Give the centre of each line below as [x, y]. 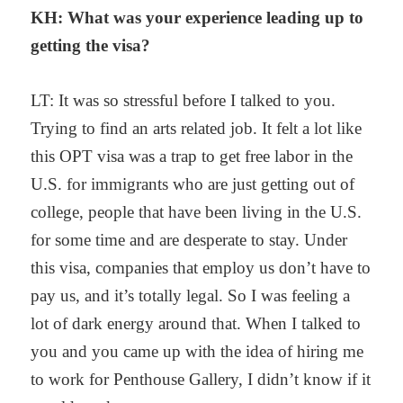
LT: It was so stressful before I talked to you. [184, 101]
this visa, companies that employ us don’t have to [201, 268]
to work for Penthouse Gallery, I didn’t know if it [201, 380]
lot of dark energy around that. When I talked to [196, 324]
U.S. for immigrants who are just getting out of [193, 184]
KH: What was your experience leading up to [197, 17]
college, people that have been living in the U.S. [197, 212]
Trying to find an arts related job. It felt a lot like [197, 129]
